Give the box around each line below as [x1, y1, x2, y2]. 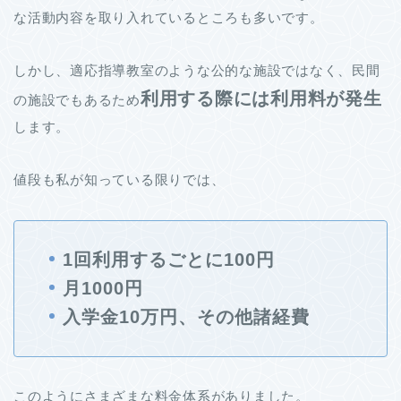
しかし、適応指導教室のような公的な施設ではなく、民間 [13, 62, 380, 78]
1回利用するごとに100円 [63, 249, 275, 269]
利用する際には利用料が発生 [140, 88, 382, 108]
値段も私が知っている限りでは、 [13, 171, 226, 187]
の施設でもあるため [13, 91, 141, 107]
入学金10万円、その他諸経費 [63, 307, 310, 328]
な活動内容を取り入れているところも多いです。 [13, 9, 324, 25]
